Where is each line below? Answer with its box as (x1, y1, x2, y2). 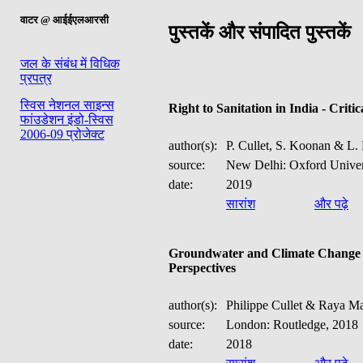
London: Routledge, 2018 (226, 318, 358, 331)
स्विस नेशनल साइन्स (19, 98, 114, 112)
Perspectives (169, 261, 236, 275)
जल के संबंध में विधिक (19, 57, 120, 70)
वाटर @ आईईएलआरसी (19, 14, 109, 27)
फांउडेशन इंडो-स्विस (19, 113, 113, 126)
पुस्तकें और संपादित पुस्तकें (169, 21, 351, 43)
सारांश (226, 197, 255, 211)
